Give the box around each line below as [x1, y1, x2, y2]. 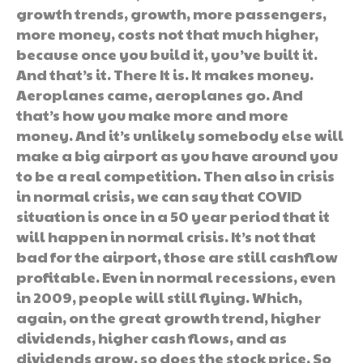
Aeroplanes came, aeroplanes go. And [16, 83, 303, 105]
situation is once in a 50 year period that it [16, 205, 330, 226]
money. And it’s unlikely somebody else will [16, 124, 344, 145]
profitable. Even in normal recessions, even [16, 266, 335, 287]
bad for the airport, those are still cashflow [16, 246, 338, 267]
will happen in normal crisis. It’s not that [16, 225, 316, 246]
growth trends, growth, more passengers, [16, 2, 327, 23]
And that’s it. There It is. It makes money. [16, 63, 314, 84]
